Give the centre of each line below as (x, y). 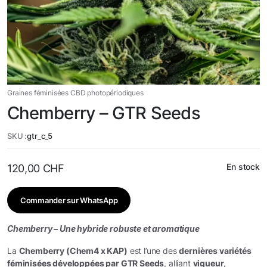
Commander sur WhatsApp (69, 200)
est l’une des (153, 251)
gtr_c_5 (40, 136)
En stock (243, 167)
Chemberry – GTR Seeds (104, 113)
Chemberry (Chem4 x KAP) (73, 251)
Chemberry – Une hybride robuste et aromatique (103, 229)
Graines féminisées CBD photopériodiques (75, 93)
